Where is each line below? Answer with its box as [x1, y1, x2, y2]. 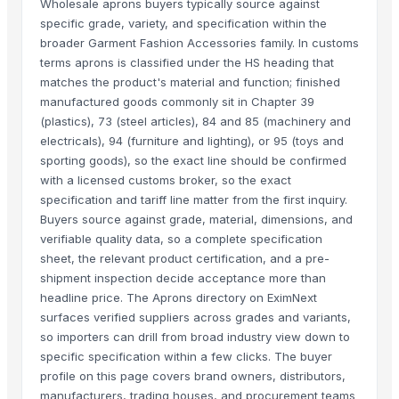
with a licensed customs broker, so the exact [40, 173, 291, 187]
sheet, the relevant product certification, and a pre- [40, 251, 330, 265]
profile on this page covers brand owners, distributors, [40, 369, 346, 383]
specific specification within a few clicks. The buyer [40, 349, 332, 363]
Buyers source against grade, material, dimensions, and [40, 212, 353, 226]
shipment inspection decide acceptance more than [40, 271, 326, 285]
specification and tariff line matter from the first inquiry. [40, 192, 347, 207]
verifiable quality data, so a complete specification [40, 232, 322, 246]
